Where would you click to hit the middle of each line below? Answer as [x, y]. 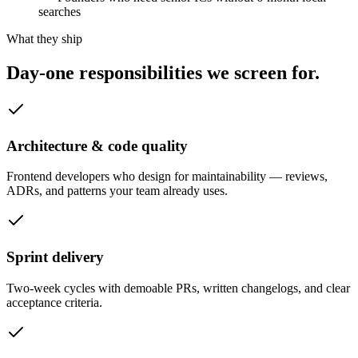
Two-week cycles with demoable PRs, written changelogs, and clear [178, 288]
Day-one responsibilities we [118, 72]
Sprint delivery [55, 257]
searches [60, 12]
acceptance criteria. [54, 302]
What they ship [44, 39]
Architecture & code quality [97, 145]
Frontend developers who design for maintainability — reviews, [167, 177]
